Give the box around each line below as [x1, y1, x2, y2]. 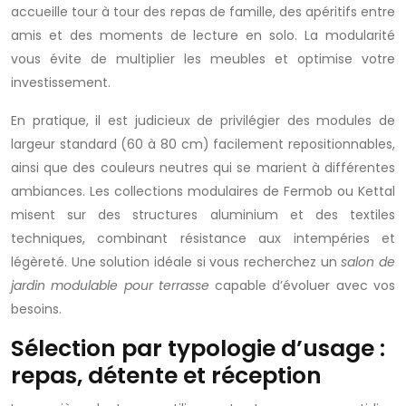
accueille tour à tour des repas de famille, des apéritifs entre [11, 3, 395, 21]
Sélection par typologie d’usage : [11, 333, 385, 364]
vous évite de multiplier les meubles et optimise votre [11, 50, 395, 68]
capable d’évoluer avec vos [208, 276, 396, 295]
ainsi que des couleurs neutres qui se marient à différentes [11, 159, 395, 177]
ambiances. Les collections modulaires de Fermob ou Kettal [11, 182, 395, 200]
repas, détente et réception [11, 360, 322, 391]
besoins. [11, 300, 62, 318]
